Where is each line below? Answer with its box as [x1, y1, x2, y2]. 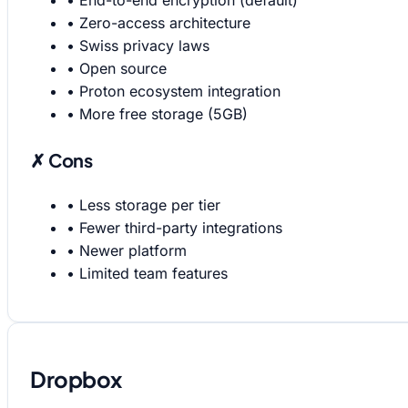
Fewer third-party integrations [79, 219, 282, 238]
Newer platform [79, 241, 187, 260]
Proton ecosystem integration [79, 82, 280, 101]
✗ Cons [30, 148, 93, 171]
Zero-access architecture [79, 14, 250, 33]
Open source [79, 59, 167, 78]
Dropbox [30, 365, 122, 393]
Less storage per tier [79, 196, 220, 215]
